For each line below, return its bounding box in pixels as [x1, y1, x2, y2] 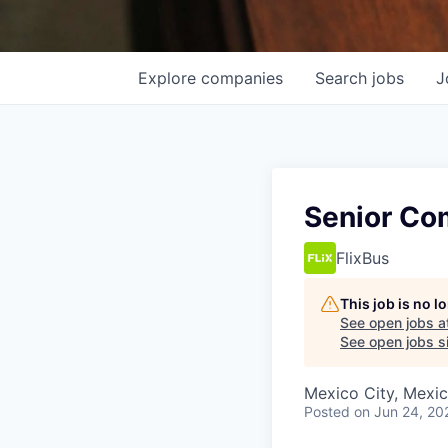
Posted [304, 403, 350, 420]
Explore [138, 68, 201, 88]
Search [315, 68, 372, 88]
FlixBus [336, 248, 389, 268]
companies [201, 68, 283, 88]
